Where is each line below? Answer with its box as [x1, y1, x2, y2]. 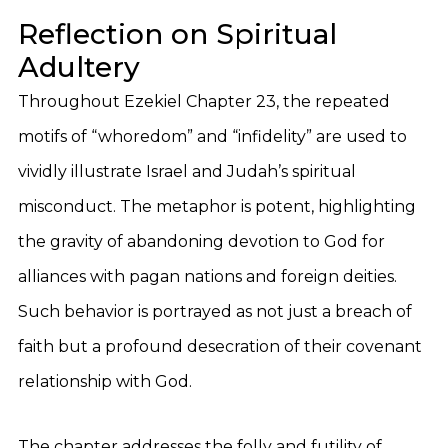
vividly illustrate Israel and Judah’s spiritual [18, 162, 356, 181]
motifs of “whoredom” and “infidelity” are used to [18, 127, 407, 146]
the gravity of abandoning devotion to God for [18, 232, 385, 251]
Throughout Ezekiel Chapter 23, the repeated [18, 92, 390, 111]
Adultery [18, 50, 140, 84]
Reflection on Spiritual [18, 17, 337, 51]
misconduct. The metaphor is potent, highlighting [18, 197, 416, 216]
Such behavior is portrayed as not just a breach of [18, 302, 412, 321]
